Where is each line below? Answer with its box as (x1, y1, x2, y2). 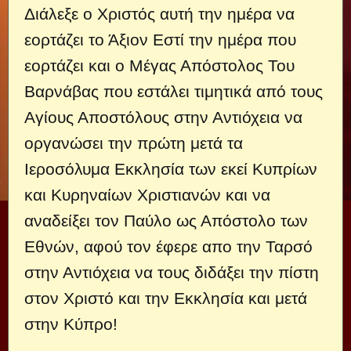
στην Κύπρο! (24, 315, 118, 333)
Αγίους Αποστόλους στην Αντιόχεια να (24, 108, 302, 126)
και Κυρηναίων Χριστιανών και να (24, 186, 270, 204)
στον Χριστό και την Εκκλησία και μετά (24, 289, 307, 307)
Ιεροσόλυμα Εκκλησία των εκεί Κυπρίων (24, 160, 317, 178)
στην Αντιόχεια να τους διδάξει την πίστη (24, 263, 319, 281)
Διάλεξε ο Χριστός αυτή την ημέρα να (24, 5, 295, 23)
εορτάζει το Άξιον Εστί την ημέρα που (24, 31, 296, 49)
